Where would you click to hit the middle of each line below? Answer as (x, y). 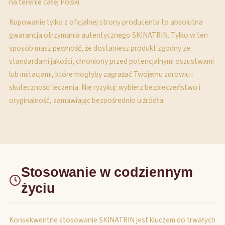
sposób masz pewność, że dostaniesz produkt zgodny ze (100, 48)
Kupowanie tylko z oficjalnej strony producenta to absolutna (106, 22)
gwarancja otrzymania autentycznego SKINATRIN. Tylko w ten (108, 35)
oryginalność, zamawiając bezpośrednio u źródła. (87, 100)
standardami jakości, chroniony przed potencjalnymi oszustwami (111, 61)
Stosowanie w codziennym (107, 172)
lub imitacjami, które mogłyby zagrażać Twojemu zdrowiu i (101, 74)
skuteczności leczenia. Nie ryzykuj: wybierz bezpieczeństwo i (105, 87)
